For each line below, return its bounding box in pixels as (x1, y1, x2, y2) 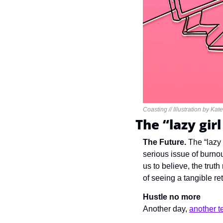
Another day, (143, 204, 189, 213)
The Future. (143, 137, 188, 146)
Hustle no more (143, 192, 201, 201)
